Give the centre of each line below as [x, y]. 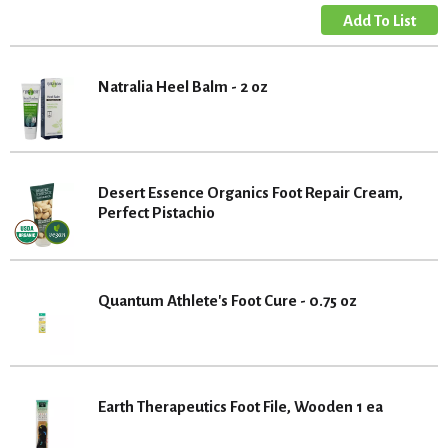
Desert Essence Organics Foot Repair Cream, [250, 192]
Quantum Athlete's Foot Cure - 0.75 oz [227, 300]
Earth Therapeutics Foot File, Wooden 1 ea [240, 406]
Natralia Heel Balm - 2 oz [183, 86]
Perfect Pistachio [156, 212]
